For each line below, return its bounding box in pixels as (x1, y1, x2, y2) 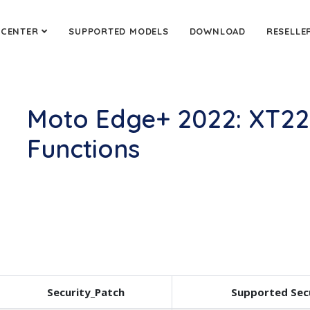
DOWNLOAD (189, 26, 246, 37)
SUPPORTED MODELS (69, 26, 169, 37)
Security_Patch (47, 285, 125, 299)
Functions (27, 133, 140, 164)
